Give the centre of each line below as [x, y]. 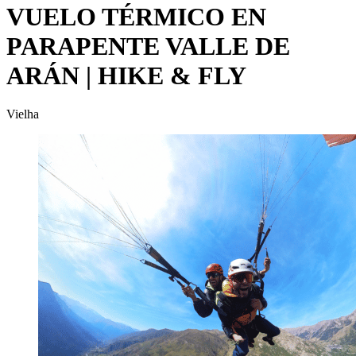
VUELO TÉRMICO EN [136, 16]
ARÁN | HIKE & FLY [126, 75]
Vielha [23, 114]
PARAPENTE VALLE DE [148, 46]
